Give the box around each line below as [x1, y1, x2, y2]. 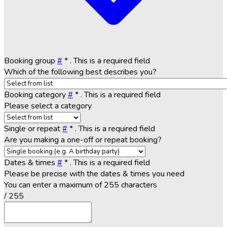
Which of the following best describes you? [4, 66, 157, 78]
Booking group [4, 55, 57, 66]
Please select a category [4, 100, 92, 111]
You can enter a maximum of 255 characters [4, 179, 157, 191]
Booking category [4, 89, 68, 100]
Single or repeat [4, 123, 62, 134]
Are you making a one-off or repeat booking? [4, 134, 162, 145]
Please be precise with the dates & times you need [4, 168, 184, 179]
